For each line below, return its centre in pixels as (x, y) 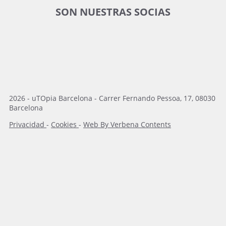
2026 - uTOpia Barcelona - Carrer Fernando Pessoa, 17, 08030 (112, 98)
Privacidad (28, 124)
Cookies (65, 124)
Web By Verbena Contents (127, 124)
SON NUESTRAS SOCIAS (113, 12)
